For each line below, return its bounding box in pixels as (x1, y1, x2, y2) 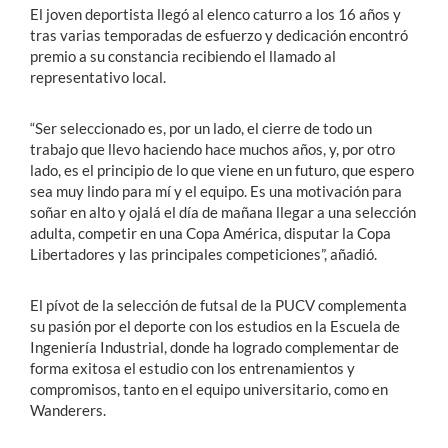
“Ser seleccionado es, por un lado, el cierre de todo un (30, 118, 372, 137)
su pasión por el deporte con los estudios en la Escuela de (30, 316, 400, 335)
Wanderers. (30, 400, 106, 419)
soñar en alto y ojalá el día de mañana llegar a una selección (30, 202, 416, 221)
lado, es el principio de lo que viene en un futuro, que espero (30, 160, 414, 179)
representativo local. (30, 67, 166, 86)
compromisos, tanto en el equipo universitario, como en (30, 379, 388, 398)
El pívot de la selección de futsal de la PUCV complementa (30, 295, 407, 314)
